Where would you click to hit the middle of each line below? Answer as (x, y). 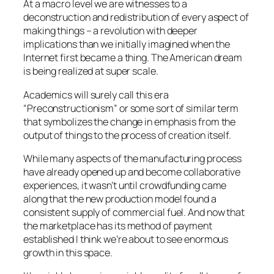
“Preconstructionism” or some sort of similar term (131, 108)
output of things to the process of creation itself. (127, 135)
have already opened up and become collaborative (132, 172)
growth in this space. (68, 252)
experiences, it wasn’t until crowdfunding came (125, 185)
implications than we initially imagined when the (127, 44)
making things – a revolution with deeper (110, 31)
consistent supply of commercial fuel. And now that (134, 212)
